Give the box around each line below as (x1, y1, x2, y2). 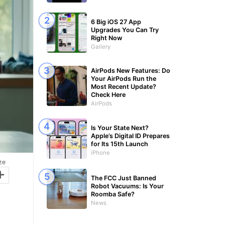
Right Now (91, 34, 123, 42)
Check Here (91, 91, 126, 98)
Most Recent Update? (91, 83, 156, 90)
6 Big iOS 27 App (91, 18, 141, 26)
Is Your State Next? (91, 124, 149, 132)
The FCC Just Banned (91, 174, 156, 182)
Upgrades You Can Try (91, 26, 159, 34)
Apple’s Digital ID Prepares (91, 132, 170, 140)
